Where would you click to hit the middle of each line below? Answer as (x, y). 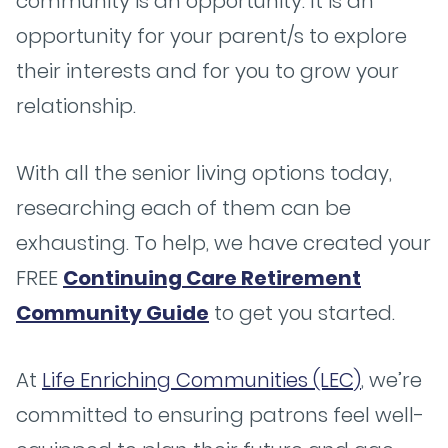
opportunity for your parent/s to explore (211, 36)
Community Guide (112, 313)
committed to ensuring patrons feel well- (220, 415)
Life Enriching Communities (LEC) (201, 380)
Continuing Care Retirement (212, 278)
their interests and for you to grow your (207, 71)
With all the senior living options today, (204, 173)
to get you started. (302, 313)
